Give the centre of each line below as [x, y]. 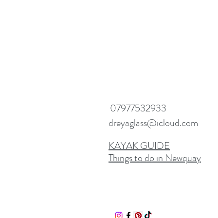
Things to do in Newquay [155, 158]
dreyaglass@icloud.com [153, 123]
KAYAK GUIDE [139, 146]
